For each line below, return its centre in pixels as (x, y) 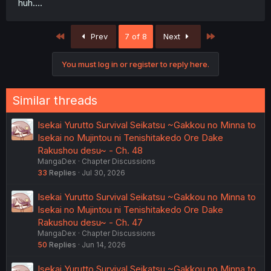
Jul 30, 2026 (103, 172)
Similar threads (55, 100)
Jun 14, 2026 (104, 244)
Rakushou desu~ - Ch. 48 (90, 150)
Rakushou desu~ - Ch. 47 (90, 222)
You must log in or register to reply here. (135, 64)
